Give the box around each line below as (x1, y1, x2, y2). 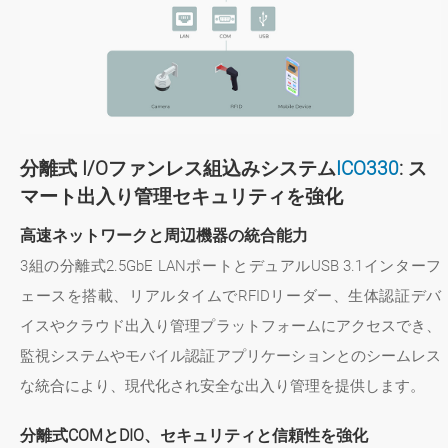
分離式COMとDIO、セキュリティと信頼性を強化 (20, 425, 368, 445)
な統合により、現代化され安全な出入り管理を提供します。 (20, 376, 425, 395)
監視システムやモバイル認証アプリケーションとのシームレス (20, 346, 442, 365)
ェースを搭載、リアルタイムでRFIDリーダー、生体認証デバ (20, 286, 442, 305)
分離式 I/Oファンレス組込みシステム (20, 156, 336, 180)
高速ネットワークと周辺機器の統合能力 (20, 225, 308, 245)
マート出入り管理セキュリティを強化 (20, 184, 343, 208)
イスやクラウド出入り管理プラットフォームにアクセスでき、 (20, 316, 442, 335)
